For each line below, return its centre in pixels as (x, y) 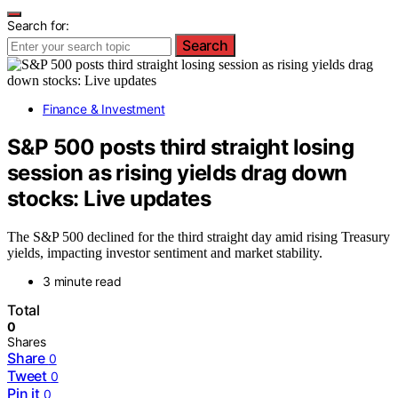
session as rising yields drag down (177, 172)
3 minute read (82, 281)
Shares (27, 341)
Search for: (39, 25)
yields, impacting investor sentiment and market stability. (165, 252)
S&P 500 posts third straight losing (180, 147)
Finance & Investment (104, 109)
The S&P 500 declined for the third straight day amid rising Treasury (199, 236)
